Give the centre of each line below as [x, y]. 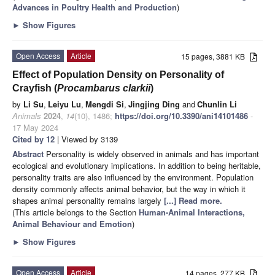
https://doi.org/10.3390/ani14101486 [181, 115]
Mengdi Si [105, 104]
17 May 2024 [35, 127]
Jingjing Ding [154, 104]
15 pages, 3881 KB [216, 56]
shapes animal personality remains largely [88, 200]
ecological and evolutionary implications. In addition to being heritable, [137, 165]
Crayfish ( [35, 88]
